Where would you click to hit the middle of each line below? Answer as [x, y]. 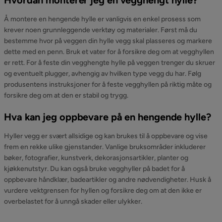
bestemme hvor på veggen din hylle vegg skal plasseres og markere [108, 41]
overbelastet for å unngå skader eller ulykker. [73, 201]
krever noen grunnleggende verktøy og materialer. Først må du [101, 30]
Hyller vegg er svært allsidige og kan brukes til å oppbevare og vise [106, 136]
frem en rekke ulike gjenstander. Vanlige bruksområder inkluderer [105, 147]
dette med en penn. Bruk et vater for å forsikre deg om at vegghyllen [109, 52]
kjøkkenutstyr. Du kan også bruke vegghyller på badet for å [94, 169]
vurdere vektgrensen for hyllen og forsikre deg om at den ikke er [103, 191]
